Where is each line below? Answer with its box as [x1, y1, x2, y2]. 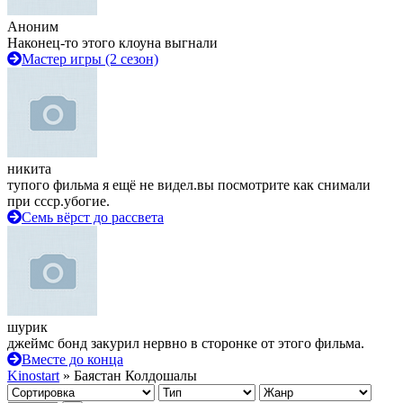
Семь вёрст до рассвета [22, 210, 164, 225]
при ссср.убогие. [7, 193, 110, 209]
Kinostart [7, 368, 59, 383]
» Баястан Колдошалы [59, 368, 197, 383]
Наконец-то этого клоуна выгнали [7, 35, 218, 50]
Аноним [7, 19, 58, 34]
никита [7, 161, 51, 176]
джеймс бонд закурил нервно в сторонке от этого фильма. [7, 336, 364, 351]
